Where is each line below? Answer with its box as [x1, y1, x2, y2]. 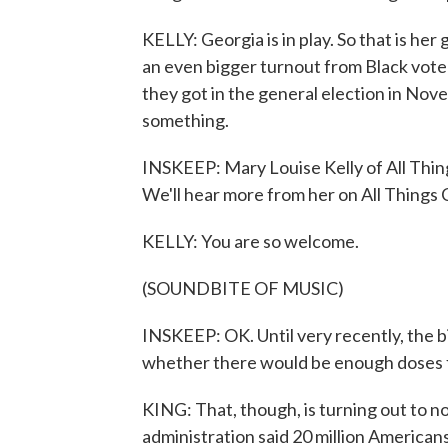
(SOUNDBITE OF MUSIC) [142, 277, 344, 299]
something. [142, 109, 229, 131]
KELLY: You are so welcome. [142, 230, 359, 252]
